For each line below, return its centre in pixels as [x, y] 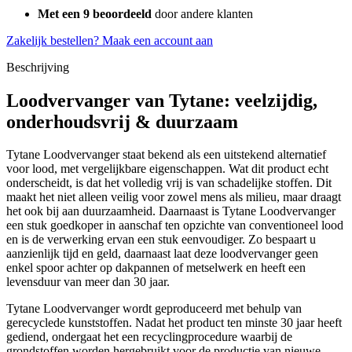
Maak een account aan [158, 40]
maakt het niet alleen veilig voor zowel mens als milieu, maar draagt [174, 197]
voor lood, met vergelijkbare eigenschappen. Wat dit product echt [167, 169]
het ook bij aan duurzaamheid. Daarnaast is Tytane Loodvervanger [171, 211]
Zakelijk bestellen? [53, 40]
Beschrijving [38, 67]
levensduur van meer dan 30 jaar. [88, 282]
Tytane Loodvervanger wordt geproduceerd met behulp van [154, 309]
